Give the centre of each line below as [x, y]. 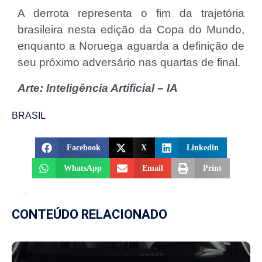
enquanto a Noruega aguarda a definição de [131, 46]
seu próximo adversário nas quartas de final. [129, 63]
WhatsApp [83, 168]
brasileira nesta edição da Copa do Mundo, [131, 30]
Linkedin [203, 148]
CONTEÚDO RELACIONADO [89, 215]
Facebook [84, 148]
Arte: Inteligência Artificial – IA [98, 88]
